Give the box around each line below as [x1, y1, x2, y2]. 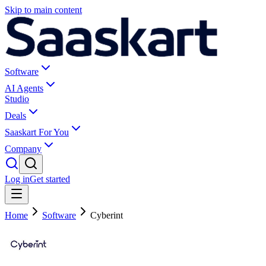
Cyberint [90, 210, 123, 220]
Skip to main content [5, 5, 82, 15]
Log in [5, 174, 30, 184]
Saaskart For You [5, 127, 69, 137]
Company [5, 144, 42, 154]
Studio [5, 94, 29, 104]
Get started [30, 174, 70, 184]
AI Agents [5, 83, 43, 93]
